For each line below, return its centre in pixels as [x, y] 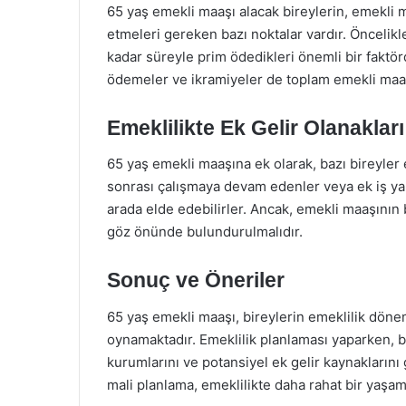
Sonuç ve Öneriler [196, 280]
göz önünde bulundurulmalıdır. [205, 232]
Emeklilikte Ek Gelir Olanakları [256, 127]
